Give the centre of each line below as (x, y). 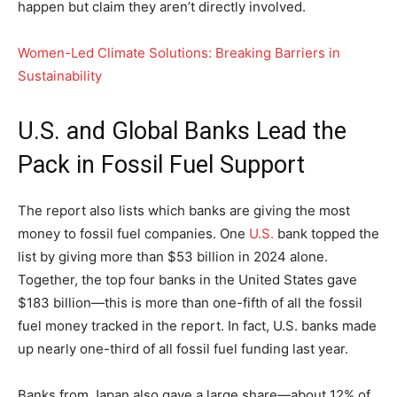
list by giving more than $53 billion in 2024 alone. (173, 256)
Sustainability (60, 75)
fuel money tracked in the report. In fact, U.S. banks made (197, 325)
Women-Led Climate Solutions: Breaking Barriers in (179, 52)
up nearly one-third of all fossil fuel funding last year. (183, 348)
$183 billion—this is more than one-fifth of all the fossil (190, 302)
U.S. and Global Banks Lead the (182, 131)
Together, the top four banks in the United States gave (187, 279)
